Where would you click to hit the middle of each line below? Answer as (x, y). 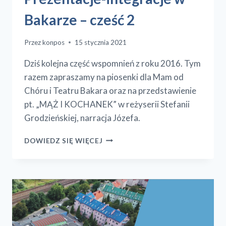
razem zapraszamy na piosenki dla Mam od (104, 77)
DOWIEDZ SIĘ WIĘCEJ (64, 140)
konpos (54, 42)
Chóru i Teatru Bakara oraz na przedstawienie (110, 90)
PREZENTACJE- (130, 137)
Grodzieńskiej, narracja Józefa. (82, 118)
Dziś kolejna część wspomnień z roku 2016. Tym (112, 63)
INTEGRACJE (125, 148)
